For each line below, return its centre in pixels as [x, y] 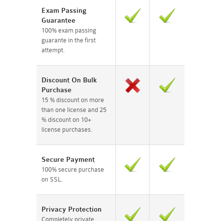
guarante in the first [69, 40]
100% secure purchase [73, 169]
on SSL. [52, 179]
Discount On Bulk [69, 80]
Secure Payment [68, 159]
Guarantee [58, 20]
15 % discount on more [73, 100]
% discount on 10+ [66, 119]
